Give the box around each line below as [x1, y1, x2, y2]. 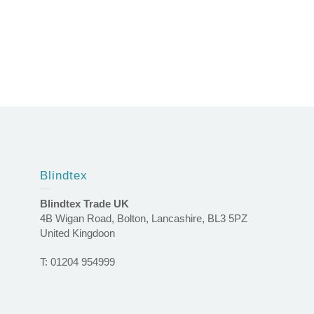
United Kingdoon [40, 227, 115, 239]
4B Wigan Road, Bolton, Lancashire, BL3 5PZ [40, 212, 247, 224]
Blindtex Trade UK [40, 198, 129, 210]
